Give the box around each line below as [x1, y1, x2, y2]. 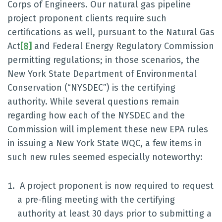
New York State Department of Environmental [7, 68, 197, 79]
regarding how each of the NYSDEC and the [7, 110, 185, 121]
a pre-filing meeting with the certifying [17, 194, 175, 205]
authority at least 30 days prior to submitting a [17, 208, 212, 219]
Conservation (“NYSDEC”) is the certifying [7, 82, 175, 93]
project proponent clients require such [7, 13, 166, 24]
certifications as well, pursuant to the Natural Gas [7, 27, 215, 38]
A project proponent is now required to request [17, 180, 214, 191]
